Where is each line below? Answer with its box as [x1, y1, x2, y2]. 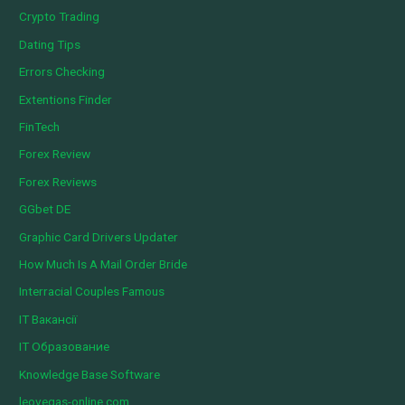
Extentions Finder [19, 91, 113, 107]
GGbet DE [19, 202, 71, 217]
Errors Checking [19, 64, 106, 80]
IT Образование [19, 339, 110, 354]
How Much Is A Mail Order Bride [19, 256, 188, 271]
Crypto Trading [19, 9, 100, 24]
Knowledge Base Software [19, 366, 161, 381]
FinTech [19, 118, 61, 134]
